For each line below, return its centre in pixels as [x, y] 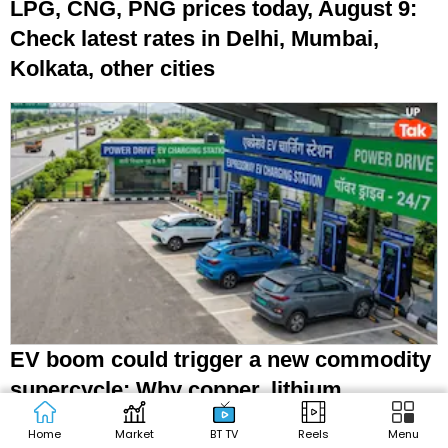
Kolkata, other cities [112, 69]
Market [134, 434]
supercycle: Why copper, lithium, [179, 390]
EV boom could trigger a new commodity [220, 360]
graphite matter [89, 420]
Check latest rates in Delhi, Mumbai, [194, 39]
